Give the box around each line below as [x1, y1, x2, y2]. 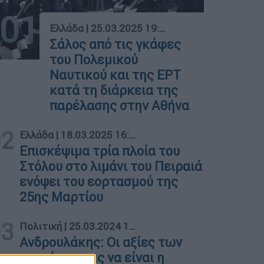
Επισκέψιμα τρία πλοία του [19, 143, 180, 159]
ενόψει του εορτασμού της [19, 173, 179, 190]
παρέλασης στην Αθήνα [49, 97, 190, 114]
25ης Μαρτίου [19, 189, 104, 205]
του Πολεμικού [49, 51, 138, 68]
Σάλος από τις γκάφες [49, 36, 181, 52]
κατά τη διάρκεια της [49, 82, 179, 98]
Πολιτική [19, 219, 62, 233]
